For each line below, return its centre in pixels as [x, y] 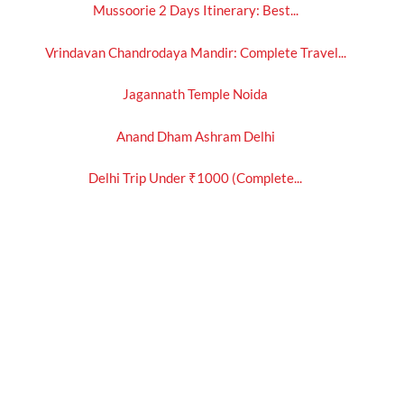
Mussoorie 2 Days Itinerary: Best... [195, 10]
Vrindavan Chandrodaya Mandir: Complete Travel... [195, 52]
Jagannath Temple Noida [195, 94]
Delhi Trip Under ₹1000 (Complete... [195, 178]
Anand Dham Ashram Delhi [195, 136]
